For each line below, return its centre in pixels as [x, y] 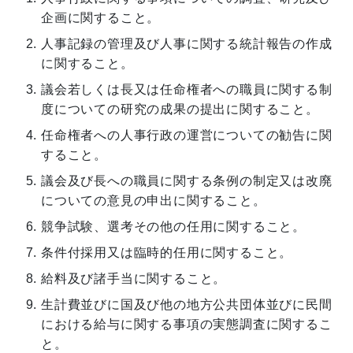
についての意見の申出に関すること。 [154, 200]
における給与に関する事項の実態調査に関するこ [187, 324]
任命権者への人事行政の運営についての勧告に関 [187, 135]
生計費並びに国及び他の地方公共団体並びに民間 [187, 304]
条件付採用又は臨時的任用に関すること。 [167, 252]
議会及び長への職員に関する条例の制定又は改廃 [187, 180]
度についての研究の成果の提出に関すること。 [180, 109]
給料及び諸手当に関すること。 [134, 278]
